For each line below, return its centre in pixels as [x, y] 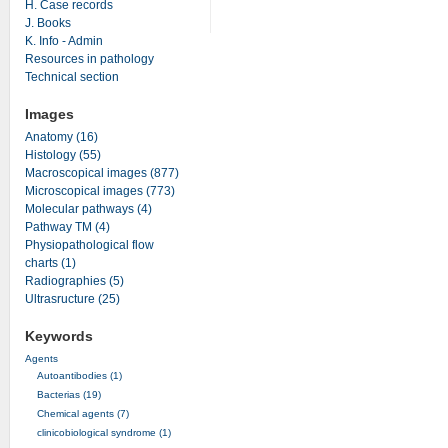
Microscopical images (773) [99, 191]
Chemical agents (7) [82, 413]
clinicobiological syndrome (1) [103, 432]
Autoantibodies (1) [79, 375]
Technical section [71, 76]
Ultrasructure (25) [72, 299]
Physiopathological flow [89, 245]
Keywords [58, 336]
